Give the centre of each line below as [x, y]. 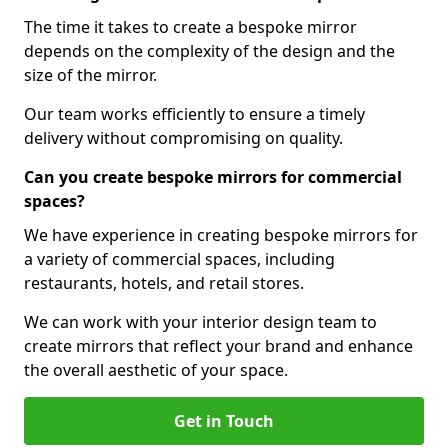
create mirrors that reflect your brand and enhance [218, 346]
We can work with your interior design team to [200, 322]
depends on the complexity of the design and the [209, 51]
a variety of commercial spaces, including [179, 259]
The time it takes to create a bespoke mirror [190, 27]
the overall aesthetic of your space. [156, 370]
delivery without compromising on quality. [183, 138]
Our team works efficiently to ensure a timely [194, 114]
